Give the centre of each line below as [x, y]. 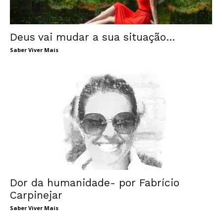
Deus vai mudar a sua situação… [93, 37]
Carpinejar [36, 195]
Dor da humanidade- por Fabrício [95, 182]
